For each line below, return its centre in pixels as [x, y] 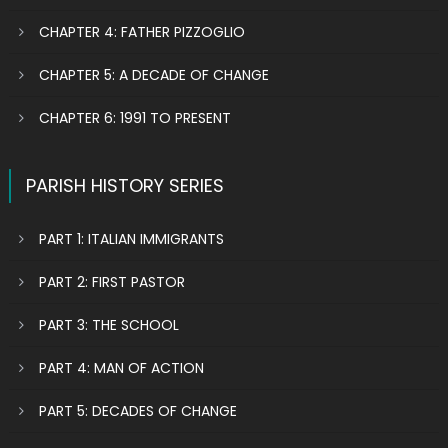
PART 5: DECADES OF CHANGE [137, 411]
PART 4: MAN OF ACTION [121, 368]
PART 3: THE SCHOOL [108, 325]
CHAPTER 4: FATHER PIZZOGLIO [141, 32]
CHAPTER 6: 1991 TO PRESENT [134, 118]
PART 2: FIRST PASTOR [111, 282]
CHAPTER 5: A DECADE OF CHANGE [153, 75]
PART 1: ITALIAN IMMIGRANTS [131, 239]
